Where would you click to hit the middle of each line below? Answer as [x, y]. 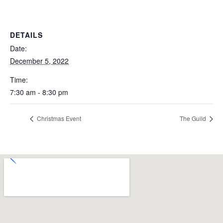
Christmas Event [58, 118]
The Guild [194, 118]
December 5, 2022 [39, 61]
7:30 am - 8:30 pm [39, 92]
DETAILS [26, 35]
